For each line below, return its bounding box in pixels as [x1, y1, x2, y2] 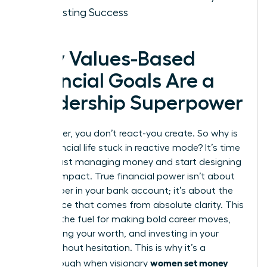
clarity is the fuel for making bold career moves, [22, 214, 231, 224]
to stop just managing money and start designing [22, 157, 241, 167]
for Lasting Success [34, 7, 128, 18]
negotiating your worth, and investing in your [22, 228, 219, 238]
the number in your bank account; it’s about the [22, 185, 233, 195]
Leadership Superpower [22, 92, 243, 113]
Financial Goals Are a [22, 70, 215, 91]
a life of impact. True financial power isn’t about [22, 171, 235, 181]
